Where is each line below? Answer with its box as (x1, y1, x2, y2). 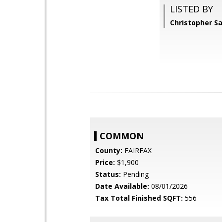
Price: (95, 158, 115, 167)
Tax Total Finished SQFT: (95, 193, 183, 203)
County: (95, 146, 122, 155)
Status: (95, 169, 121, 179)
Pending (121, 169, 149, 179)
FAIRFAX (122, 146, 152, 155)
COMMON (100, 130, 144, 142)
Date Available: (95, 181, 149, 191)
